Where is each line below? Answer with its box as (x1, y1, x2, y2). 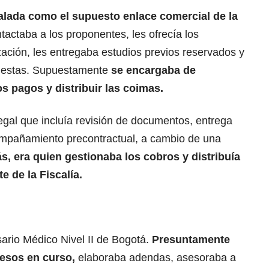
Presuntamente (152, 233, 230, 246)
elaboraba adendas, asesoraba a (75, 251, 236, 264)
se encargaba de (111, 64, 196, 76)
